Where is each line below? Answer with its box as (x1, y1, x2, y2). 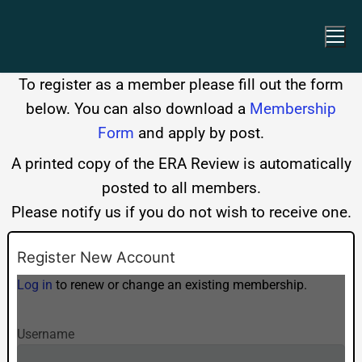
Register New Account (16, 248, 175, 266)
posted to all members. (101, 179, 261, 197)
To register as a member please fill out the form (19, 76, 343, 94)
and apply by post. (134, 124, 264, 142)
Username (16, 326, 74, 342)
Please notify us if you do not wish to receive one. (11, 204, 351, 221)
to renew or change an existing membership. (52, 277, 307, 293)
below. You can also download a (26, 100, 250, 118)
